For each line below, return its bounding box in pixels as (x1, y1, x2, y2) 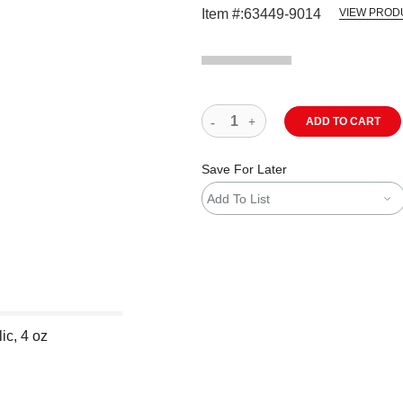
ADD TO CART (305, 114, 381, 128)
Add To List (207, 191, 270, 206)
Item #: (201, 6, 244, 22)
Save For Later (201, 162, 287, 176)
